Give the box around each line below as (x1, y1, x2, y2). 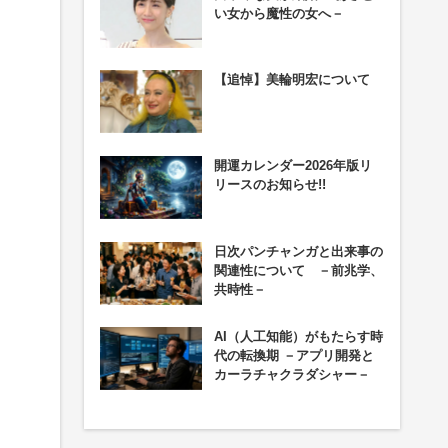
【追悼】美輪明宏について (213, 72, 370, 88)
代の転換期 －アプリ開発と (213, 348, 374, 364)
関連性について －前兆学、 (213, 262, 383, 278)
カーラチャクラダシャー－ (213, 367, 370, 383)
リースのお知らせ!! (213, 176, 326, 192)
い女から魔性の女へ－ (213, 5, 344, 21)
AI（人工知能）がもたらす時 (213, 329, 383, 345)
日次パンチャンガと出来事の (213, 243, 383, 259)
